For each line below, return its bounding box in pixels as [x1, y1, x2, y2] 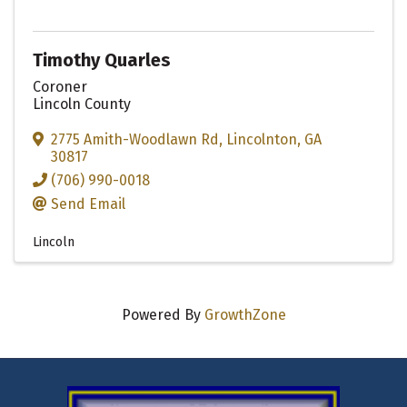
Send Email [51, 195, 125, 213]
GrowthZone [203, 306, 286, 324]
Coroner [33, 78, 87, 96]
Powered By [121, 306, 204, 324]
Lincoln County [33, 95, 131, 114]
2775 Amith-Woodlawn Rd [51, 131, 219, 149]
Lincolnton [226, 131, 297, 149]
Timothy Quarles [33, 49, 171, 72]
